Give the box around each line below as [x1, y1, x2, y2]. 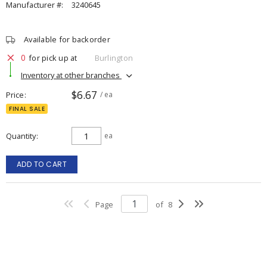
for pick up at [29, 52, 77, 63]
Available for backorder [24, 34, 110, 45]
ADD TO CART [16, 159, 67, 169]
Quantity [6, 131, 36, 141]
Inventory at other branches [21, 69, 122, 80]
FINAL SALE [9, 104, 45, 113]
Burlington [94, 52, 133, 63]
